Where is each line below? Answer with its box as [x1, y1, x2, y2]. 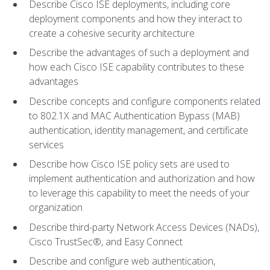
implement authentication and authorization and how [29, 172, 255, 186]
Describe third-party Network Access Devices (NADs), [29, 220, 259, 234]
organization [29, 201, 83, 215]
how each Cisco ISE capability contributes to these [29, 60, 244, 74]
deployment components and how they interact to [29, 11, 242, 25]
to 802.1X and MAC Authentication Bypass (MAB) [29, 108, 240, 122]
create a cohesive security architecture [29, 26, 195, 40]
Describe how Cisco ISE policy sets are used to [29, 157, 230, 171]
